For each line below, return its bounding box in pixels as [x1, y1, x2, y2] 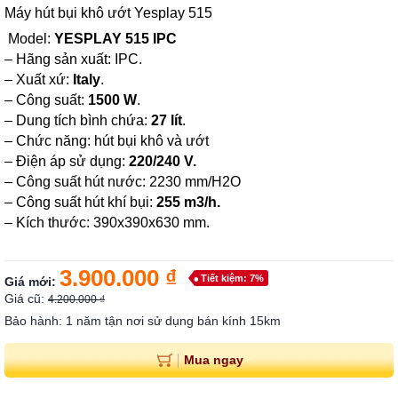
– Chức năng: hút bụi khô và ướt [4, 133, 209, 148]
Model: [4, 31, 54, 46]
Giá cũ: [4, 291, 48, 306]
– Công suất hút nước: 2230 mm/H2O [4, 174, 241, 189]
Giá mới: [4, 275, 60, 289]
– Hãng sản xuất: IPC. [4, 52, 142, 67]
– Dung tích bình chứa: [4, 113, 151, 128]
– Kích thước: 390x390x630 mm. [4, 215, 210, 230]
